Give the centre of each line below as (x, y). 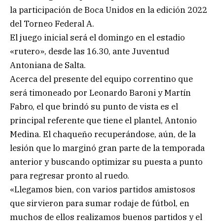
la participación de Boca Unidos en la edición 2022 (109, 10)
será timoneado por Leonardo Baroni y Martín (100, 93)
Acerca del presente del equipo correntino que (101, 79)
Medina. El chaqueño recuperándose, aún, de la (103, 134)
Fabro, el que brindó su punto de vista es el (94, 107)
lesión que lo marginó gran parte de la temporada (107, 148)
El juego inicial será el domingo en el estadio (97, 38)
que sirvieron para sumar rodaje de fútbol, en (100, 203)
